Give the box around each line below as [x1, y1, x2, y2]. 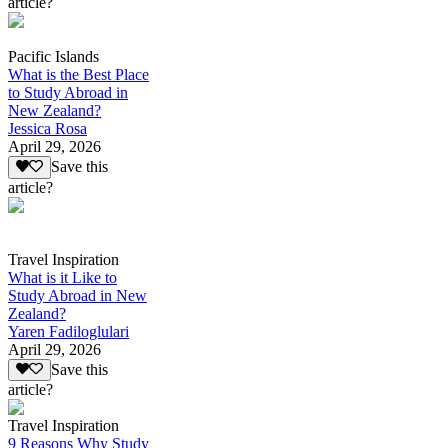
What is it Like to [8, 268, 117, 286]
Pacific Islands [8, 48, 99, 66]
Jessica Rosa [8, 120, 87, 138]
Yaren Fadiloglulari [8, 322, 129, 340]
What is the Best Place [8, 66, 149, 84]
